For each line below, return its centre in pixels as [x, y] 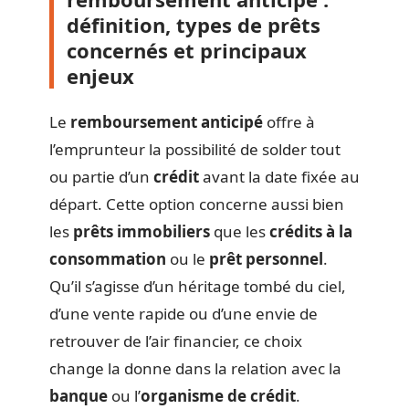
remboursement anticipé [167, 122]
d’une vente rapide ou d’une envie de [184, 314]
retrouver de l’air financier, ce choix [176, 341]
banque [79, 396]
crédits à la [311, 231]
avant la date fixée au [279, 177]
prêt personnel [266, 259]
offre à [289, 122]
